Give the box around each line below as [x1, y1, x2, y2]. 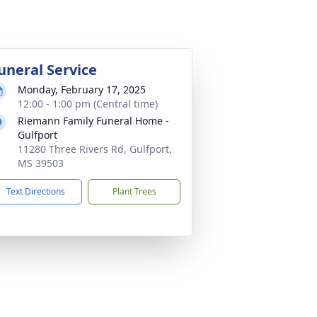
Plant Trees [112, 185, 156, 197]
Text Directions [6, 185, 65, 197]
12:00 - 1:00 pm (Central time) [18, 97, 158, 110]
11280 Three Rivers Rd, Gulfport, [18, 142, 172, 156]
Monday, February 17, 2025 [18, 83, 146, 96]
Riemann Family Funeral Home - [18, 114, 169, 127]
